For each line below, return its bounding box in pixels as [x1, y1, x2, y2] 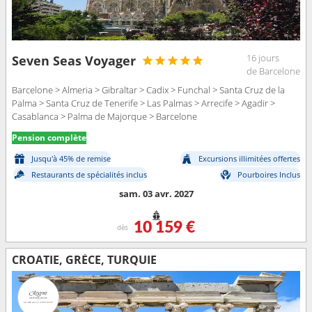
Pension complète [12, 131, 86, 143]
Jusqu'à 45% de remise [31, 153, 111, 164]
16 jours [247, 51, 279, 64]
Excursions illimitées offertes [198, 153, 300, 164]
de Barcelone [247, 64, 300, 77]
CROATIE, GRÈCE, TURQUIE [12, 251, 157, 267]
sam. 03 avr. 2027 [118, 187, 194, 200]
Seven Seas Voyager [12, 52, 136, 69]
